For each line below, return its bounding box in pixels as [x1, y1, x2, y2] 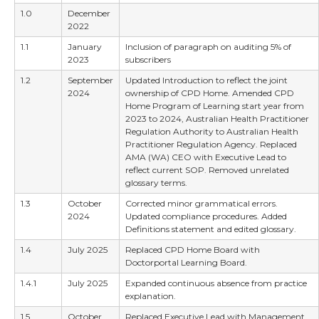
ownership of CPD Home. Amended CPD [125, 88, 294, 99]
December [68, 8, 110, 19]
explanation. [125, 291, 176, 302]
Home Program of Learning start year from [125, 100, 304, 112]
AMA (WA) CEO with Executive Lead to [125, 152, 286, 163]
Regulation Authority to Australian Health [125, 126, 298, 137]
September [68, 75, 113, 86]
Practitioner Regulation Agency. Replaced [125, 139, 297, 150]
